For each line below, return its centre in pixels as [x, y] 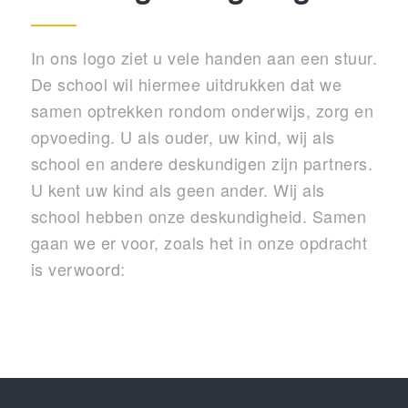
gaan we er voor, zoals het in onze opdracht [199, 242]
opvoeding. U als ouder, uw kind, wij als [183, 136]
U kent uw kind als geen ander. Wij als [178, 189]
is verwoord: [78, 268]
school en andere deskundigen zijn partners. [202, 163]
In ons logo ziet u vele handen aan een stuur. [204, 57]
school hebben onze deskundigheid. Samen [199, 215]
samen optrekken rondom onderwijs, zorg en [202, 110]
